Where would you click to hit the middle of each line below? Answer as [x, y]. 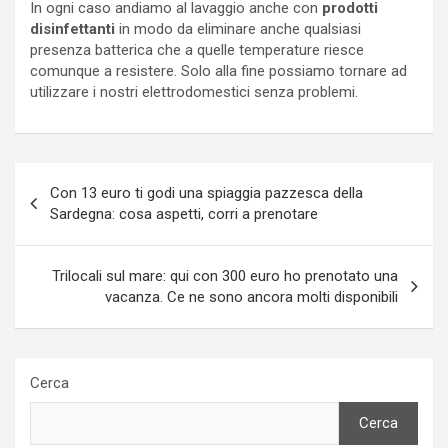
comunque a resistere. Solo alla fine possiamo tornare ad [218, 70]
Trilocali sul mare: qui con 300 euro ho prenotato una [225, 275]
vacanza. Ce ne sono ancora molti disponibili [251, 296]
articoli [55, 209]
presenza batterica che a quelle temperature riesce [197, 49]
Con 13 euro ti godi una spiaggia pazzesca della [206, 192]
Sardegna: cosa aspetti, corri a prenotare [184, 213]
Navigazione [84, 177]
